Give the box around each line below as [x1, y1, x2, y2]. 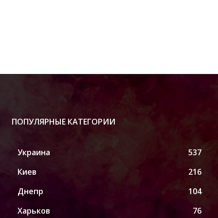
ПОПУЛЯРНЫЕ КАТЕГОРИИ [12, 116, 115, 127]
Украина [18, 146, 50, 158]
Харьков [18, 205, 50, 216]
